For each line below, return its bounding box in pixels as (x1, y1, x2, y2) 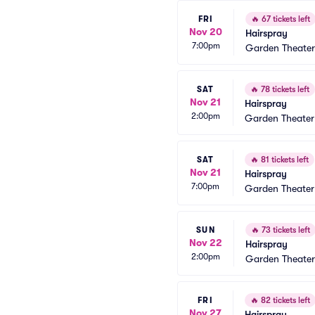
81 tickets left (259, 155, 309, 165)
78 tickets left (259, 84, 309, 94)
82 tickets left (259, 295, 310, 305)
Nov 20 (189, 25, 222, 37)
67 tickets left (259, 14, 310, 24)
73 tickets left (259, 225, 310, 235)
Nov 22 (189, 236, 222, 248)
